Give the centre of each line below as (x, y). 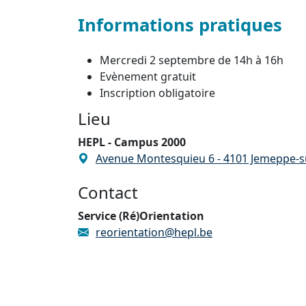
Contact (108, 192)
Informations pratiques (182, 25)
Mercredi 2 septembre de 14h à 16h (192, 60)
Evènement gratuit (149, 76)
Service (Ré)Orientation (141, 216)
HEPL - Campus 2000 (132, 142)
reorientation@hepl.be (154, 232)
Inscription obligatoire (159, 93)
